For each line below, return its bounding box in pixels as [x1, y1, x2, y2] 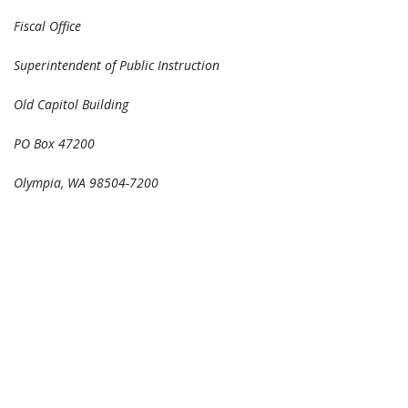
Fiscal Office [14, 17, 81, 35]
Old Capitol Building [14, 96, 128, 113]
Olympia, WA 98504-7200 [14, 174, 158, 191]
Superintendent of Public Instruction [14, 56, 219, 74]
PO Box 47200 [14, 135, 95, 152]
